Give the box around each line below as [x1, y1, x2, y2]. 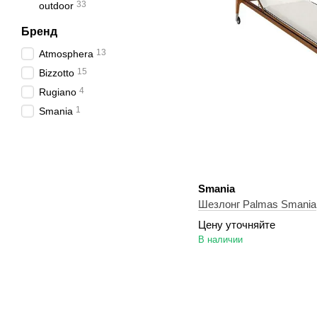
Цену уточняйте [198, 219, 275, 231]
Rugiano [39, 86, 76, 98]
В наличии [198, 234, 243, 245]
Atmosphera [39, 48, 93, 59]
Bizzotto [39, 67, 74, 79]
